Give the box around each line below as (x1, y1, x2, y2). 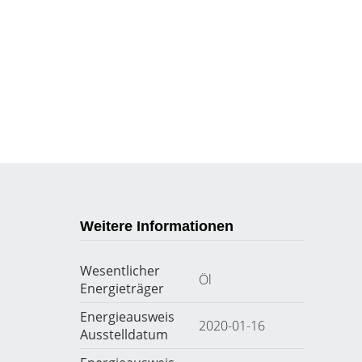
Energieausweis (79, 308, 175, 326)
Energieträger (79, 280, 164, 297)
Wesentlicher (79, 262, 160, 280)
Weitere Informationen (79, 218, 234, 234)
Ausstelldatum (79, 326, 168, 343)
